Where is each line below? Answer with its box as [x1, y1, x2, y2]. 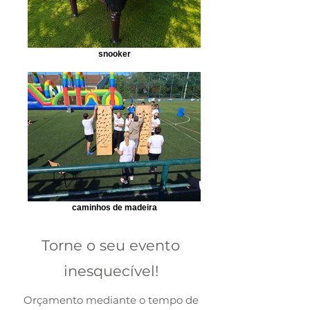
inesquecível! [63, 262, 158, 280]
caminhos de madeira [71, 203, 157, 212]
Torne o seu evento [42, 237, 180, 254]
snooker [98, 49, 131, 58]
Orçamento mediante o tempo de [23, 293, 199, 307]
